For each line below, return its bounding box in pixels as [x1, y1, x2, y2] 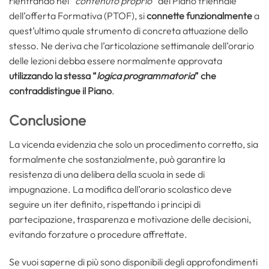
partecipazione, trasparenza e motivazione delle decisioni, [9, 213, 251, 226]
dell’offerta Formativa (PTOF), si [9, 10, 147, 22]
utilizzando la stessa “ [9, 70, 97, 82]
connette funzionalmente [147, 10, 252, 22]
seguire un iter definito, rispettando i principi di [9, 198, 201, 211]
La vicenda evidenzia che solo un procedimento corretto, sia [9, 138, 258, 151]
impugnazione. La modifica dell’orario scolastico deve [9, 183, 232, 196]
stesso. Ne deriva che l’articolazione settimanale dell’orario [9, 40, 254, 52]
